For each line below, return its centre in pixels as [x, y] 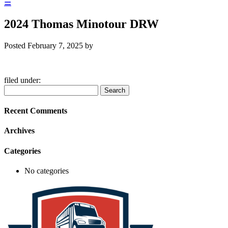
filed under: [22, 80]
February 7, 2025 [55, 45]
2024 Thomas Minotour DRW [81, 24]
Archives [19, 131]
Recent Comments [36, 111]
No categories [47, 170]
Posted [16, 45]
